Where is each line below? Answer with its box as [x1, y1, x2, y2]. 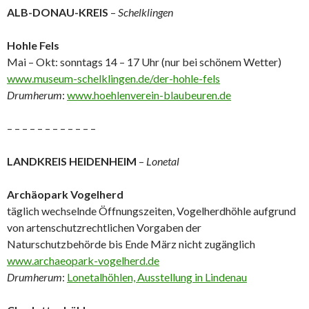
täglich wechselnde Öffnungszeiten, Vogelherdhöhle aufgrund [7, 204, 296, 217]
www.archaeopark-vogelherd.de [7, 254, 159, 267]
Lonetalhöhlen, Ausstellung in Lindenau [67, 270, 247, 283]
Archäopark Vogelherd [7, 188, 123, 201]
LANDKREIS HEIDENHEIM [7, 154, 137, 168]
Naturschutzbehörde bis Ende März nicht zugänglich [7, 237, 255, 250]
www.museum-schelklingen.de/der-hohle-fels [7, 72, 220, 85]
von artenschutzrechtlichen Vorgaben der [7, 221, 201, 234]
